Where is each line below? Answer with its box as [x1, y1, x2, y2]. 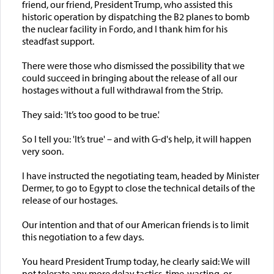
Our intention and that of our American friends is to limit [21, 218, 249, 231]
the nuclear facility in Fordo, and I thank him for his [21, 22, 228, 35]
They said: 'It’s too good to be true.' [21, 108, 160, 120]
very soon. [21, 144, 64, 157]
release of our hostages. [21, 193, 117, 206]
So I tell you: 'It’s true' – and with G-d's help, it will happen [21, 132, 251, 145]
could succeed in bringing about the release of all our [21, 71, 237, 84]
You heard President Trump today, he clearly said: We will [21, 254, 250, 267]
